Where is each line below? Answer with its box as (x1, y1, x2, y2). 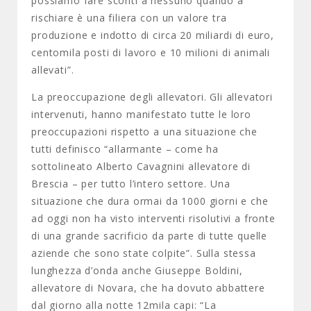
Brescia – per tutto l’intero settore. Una (31, 177, 230, 190)
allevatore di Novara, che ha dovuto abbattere (31, 281, 265, 294)
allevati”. (31, 63, 74, 76)
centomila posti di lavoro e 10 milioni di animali (31, 46, 271, 59)
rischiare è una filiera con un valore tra (31, 11, 227, 24)
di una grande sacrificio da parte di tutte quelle (31, 229, 268, 242)
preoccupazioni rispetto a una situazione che (31, 125, 258, 138)
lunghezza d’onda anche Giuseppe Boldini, (31, 264, 243, 277)
